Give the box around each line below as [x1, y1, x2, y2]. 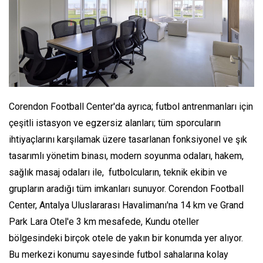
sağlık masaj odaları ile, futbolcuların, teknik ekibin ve [9, 166, 227, 178]
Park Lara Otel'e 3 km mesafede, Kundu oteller [9, 215, 199, 227]
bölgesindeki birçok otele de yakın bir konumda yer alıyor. [9, 232, 243, 244]
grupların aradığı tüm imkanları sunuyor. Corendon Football [9, 183, 244, 194]
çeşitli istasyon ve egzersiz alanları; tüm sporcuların [9, 117, 221, 129]
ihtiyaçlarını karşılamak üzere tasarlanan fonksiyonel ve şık [9, 133, 247, 145]
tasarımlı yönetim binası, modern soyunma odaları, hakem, [9, 150, 244, 161]
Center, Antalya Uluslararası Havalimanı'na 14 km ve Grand [9, 199, 244, 211]
